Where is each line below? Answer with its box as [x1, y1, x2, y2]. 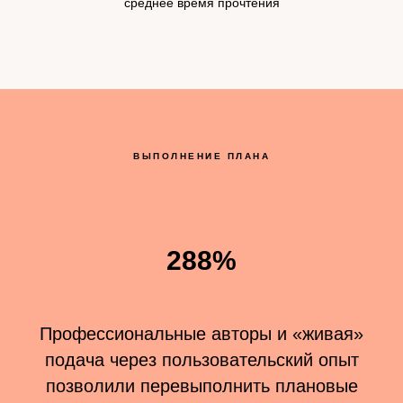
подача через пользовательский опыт [44, 349, 359, 370]
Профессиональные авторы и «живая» [40, 323, 363, 344]
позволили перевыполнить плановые [45, 375, 358, 396]
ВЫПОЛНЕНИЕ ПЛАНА [133, 150, 270, 161]
